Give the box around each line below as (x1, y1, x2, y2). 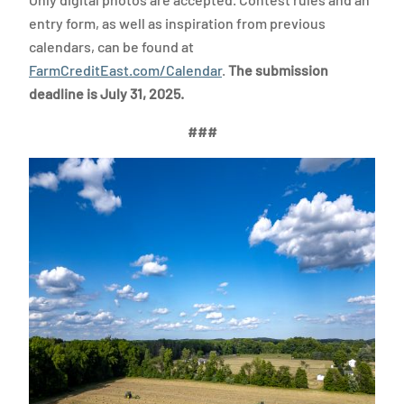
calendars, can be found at (29, 38, 194, 55)
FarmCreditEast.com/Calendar (29, 61, 222, 78)
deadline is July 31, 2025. (29, 85, 189, 102)
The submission (228, 61, 328, 78)
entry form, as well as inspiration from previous (29, 14, 326, 32)
